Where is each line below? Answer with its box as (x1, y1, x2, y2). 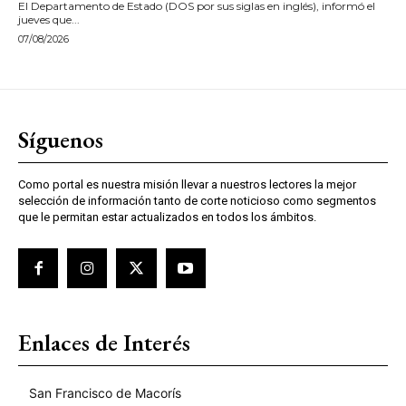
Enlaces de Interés (18, 326, 190, 358)
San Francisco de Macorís (29, 384, 181, 401)
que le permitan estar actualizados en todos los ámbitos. (18, 209, 316, 224)
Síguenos (18, 123, 103, 155)
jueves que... (18, 12, 80, 26)
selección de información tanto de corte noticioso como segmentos (18, 193, 376, 208)
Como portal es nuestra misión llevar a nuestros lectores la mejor (18, 177, 356, 191)
